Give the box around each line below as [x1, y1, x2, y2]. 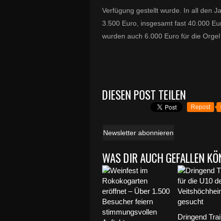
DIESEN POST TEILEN [102, 86, 186, 103]
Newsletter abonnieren [103, 129, 174, 137]
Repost [191, 104, 210, 110]
